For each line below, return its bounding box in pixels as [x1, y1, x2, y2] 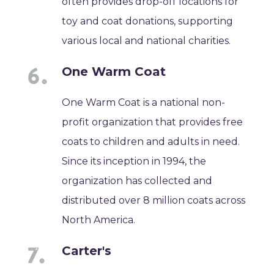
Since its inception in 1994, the [62, 155, 207, 167]
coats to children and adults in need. [62, 135, 240, 147]
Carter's [62, 243, 112, 258]
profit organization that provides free [62, 116, 243, 128]
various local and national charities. [62, 34, 231, 46]
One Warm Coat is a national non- [62, 96, 226, 108]
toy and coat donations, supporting [62, 15, 234, 27]
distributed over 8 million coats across [62, 194, 246, 206]
